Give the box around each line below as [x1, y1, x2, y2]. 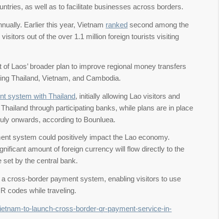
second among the [128, 21, 189, 29]
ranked [106, 21, 128, 29]
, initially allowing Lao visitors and [75, 91, 180, 100]
